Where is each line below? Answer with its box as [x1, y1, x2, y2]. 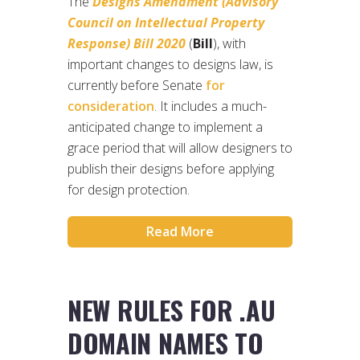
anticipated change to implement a [67, 117, 263, 136]
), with [213, 34, 246, 52]
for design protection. [67, 180, 190, 198]
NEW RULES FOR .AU [67, 290, 276, 329]
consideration [67, 96, 154, 115]
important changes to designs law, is [67, 55, 273, 73]
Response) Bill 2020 [67, 34, 186, 52]
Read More [146, 222, 214, 240]
